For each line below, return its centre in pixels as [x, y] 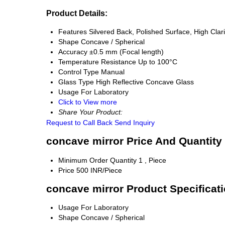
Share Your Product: [90, 112]
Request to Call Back [79, 122]
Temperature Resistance [97, 62]
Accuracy [73, 51]
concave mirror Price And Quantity [134, 141]
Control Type [79, 72]
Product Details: [77, 13]
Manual [113, 72]
